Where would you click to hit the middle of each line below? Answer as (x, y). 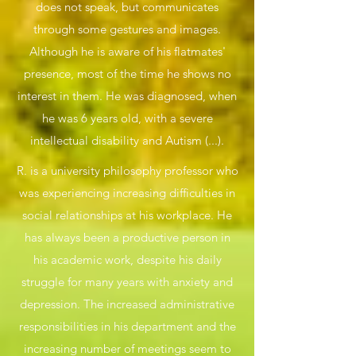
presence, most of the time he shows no (127, 74)
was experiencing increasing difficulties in (127, 193)
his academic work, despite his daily (127, 259)
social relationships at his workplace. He (127, 215)
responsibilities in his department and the (127, 326)
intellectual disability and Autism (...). (127, 140)
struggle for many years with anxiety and (127, 282)
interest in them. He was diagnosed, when (127, 96)
